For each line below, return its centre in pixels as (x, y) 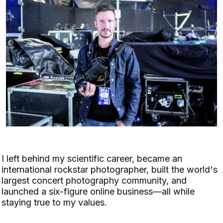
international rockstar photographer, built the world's (110, 170)
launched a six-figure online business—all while (98, 192)
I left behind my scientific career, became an (92, 159)
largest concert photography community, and (94, 181)
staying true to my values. (56, 203)
